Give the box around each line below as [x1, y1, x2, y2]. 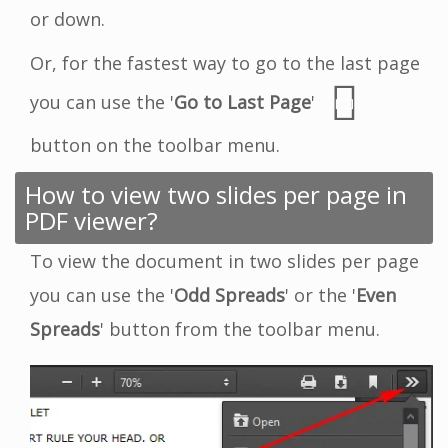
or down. [30, 7, 105, 32]
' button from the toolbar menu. [100, 317, 380, 342]
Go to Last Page [174, 90, 311, 115]
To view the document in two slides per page [30, 249, 419, 274]
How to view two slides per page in [25, 178, 407, 212]
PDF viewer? [25, 204, 158, 238]
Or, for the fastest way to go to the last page [30, 51, 420, 76]
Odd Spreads [174, 283, 285, 308]
